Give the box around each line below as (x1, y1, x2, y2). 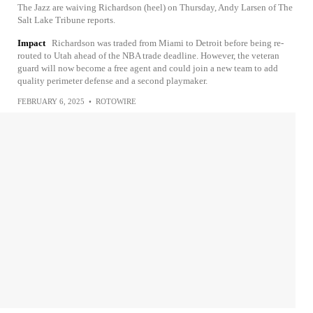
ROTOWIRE (96, 97, 136, 105)
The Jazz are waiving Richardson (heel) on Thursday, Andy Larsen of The (17, 2, 293, 13)
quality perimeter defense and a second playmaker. (17, 75, 208, 86)
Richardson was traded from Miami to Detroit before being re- (52, 38, 284, 48)
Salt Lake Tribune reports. (17, 15, 115, 25)
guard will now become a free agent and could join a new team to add (17, 63, 278, 73)
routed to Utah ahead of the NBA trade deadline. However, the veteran (17, 50, 279, 61)
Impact (17, 38, 45, 48)
